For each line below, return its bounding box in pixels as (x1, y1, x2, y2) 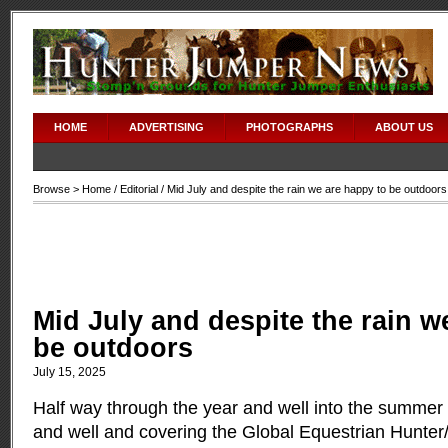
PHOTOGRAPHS (246, 121, 333, 133)
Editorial (120, 183, 158, 195)
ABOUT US (375, 121, 433, 133)
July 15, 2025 (33, 365, 106, 379)
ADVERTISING (129, 121, 204, 133)
